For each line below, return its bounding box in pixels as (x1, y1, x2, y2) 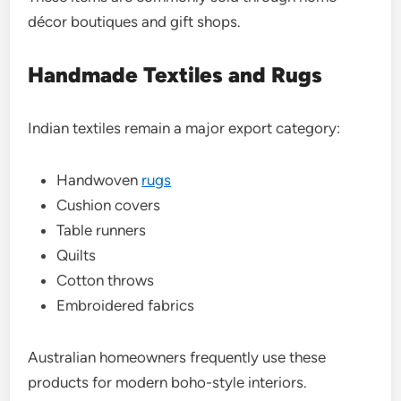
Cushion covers (56, 195, 161, 214)
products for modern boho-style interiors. (28, 372, 308, 391)
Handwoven (56, 170, 142, 189)
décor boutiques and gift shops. (28, 12, 242, 30)
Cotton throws (56, 270, 155, 289)
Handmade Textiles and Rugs (28, 61, 323, 88)
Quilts (56, 245, 97, 264)
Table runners (56, 220, 147, 239)
